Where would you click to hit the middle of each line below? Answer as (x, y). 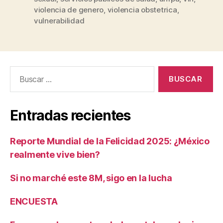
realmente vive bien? (55, 154)
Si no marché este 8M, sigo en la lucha (91, 178)
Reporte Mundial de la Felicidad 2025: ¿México (110, 141)
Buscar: (20, 71)
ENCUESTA (34, 201)
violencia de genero (69, 9)
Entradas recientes (70, 115)
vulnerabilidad (59, 20)
